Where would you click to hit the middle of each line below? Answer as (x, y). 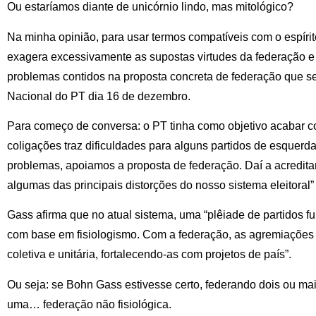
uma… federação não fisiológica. (89, 304)
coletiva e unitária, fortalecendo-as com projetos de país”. (149, 255)
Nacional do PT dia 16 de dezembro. (99, 96)
